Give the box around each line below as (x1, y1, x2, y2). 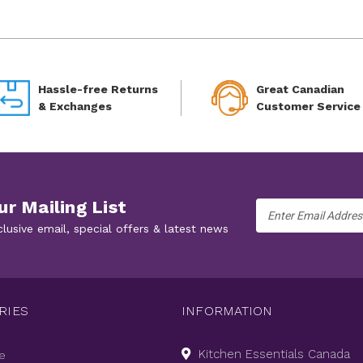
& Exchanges (38, 100, 113, 113)
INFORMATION (181, 303, 273, 319)
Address (256, 216, 301, 230)
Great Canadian (256, 83, 345, 96)
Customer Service (256, 100, 361, 113)
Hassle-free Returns (38, 83, 159, 96)
